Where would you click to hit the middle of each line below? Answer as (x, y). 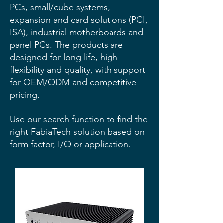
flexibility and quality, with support (78, 70)
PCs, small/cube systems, (60, 7)
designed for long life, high (64, 57)
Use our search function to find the (79, 119)
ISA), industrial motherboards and (77, 32)
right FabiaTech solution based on (77, 132)
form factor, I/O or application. (70, 144)
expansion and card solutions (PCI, (79, 20)
